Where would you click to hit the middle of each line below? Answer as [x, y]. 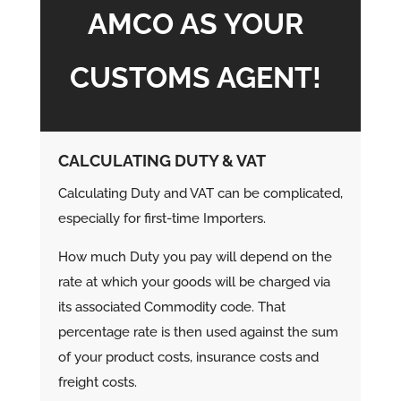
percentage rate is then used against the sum [198, 333]
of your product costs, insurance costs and [188, 358]
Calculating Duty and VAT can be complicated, [200, 194]
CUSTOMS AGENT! [196, 78]
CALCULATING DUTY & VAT [162, 161]
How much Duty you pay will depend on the [195, 257]
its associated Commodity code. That [171, 307]
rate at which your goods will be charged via [194, 282]
